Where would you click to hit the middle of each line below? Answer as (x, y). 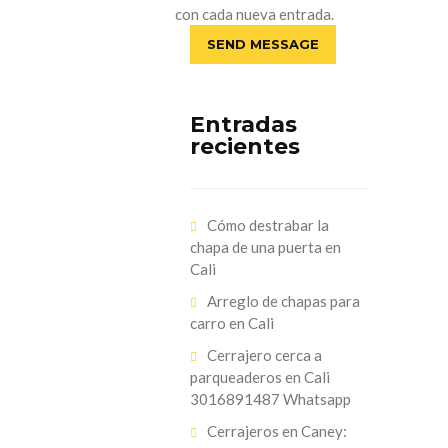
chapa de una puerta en (265, 247)
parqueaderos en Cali (259, 377)
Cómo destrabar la (267, 225)
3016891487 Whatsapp (270, 399)
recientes (244, 146)
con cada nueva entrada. (254, 14)
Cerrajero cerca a (264, 355)
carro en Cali (231, 323)
